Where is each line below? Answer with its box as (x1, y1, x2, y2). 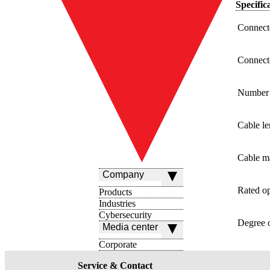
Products (99, 186, 132, 197)
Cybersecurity (99, 209, 152, 220)
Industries (99, 198, 136, 209)
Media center (102, 221, 158, 232)
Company (102, 169, 144, 180)
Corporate (99, 239, 137, 250)
